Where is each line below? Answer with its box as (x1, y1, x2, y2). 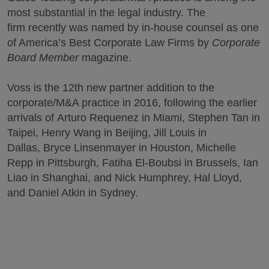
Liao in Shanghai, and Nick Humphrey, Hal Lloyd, (7, 172, 242, 184)
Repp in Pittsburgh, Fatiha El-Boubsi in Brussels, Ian (7, 157, 258, 169)
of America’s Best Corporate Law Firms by (7, 37, 212, 49)
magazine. (79, 52, 131, 64)
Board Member (7, 52, 79, 64)
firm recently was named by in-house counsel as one (7, 22, 259, 34)
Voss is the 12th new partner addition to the (7, 82, 214, 94)
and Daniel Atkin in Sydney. (7, 187, 141, 199)
